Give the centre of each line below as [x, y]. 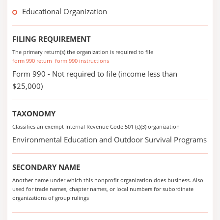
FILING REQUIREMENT [52, 39]
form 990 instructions [82, 61]
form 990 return [32, 61]
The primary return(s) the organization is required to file [83, 52]
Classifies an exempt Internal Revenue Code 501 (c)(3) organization [96, 126]
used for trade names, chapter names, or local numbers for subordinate [103, 189]
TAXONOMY [34, 113]
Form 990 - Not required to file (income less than [95, 74]
